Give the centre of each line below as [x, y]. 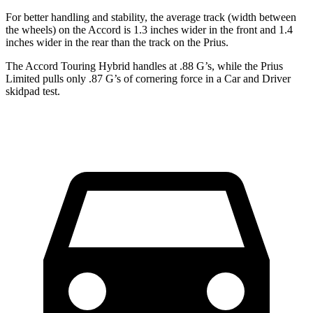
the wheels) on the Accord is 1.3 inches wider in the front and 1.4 [149, 29]
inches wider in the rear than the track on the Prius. [117, 42]
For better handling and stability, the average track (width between [151, 17]
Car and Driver [257, 78]
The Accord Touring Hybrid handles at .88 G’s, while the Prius [144, 66]
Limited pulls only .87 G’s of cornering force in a [115, 78]
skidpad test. [33, 91]
